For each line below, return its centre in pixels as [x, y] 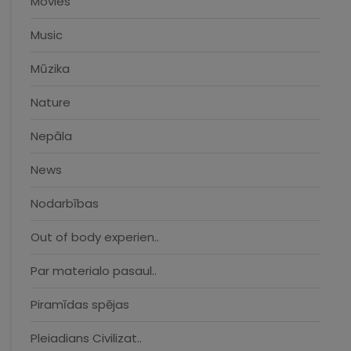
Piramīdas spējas [80, 304]
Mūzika [50, 69]
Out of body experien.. [95, 237]
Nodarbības [65, 203]
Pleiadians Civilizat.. [86, 338]
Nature [51, 102]
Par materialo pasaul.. [94, 271]
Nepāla [51, 136]
